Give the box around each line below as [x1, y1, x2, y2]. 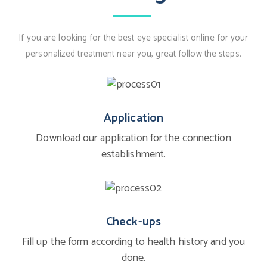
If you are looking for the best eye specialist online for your [18, 30, 249, 45]
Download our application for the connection [36, 129, 231, 148]
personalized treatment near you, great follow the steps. [26, 46, 241, 61]
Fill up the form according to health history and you [21, 233, 246, 252]
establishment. [101, 145, 166, 164]
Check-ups [106, 212, 161, 232]
